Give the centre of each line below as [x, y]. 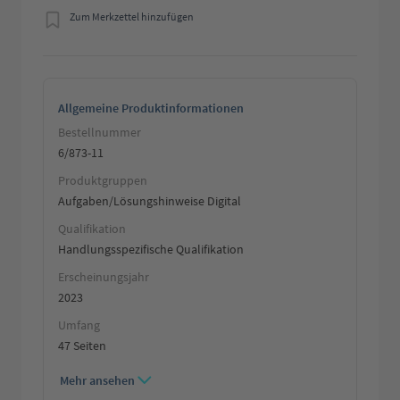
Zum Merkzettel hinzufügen [132, 17]
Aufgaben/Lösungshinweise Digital [150, 201]
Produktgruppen [103, 181]
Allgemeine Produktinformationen [151, 108]
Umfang [79, 325]
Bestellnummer [100, 133]
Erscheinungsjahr [104, 277]
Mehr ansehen [97, 381]
